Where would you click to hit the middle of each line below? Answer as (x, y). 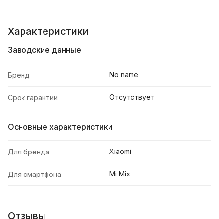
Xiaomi (120, 152)
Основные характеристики (60, 127)
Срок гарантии (33, 98)
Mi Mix (120, 174)
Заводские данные (44, 50)
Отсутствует (132, 97)
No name (124, 75)
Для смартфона (34, 175)
